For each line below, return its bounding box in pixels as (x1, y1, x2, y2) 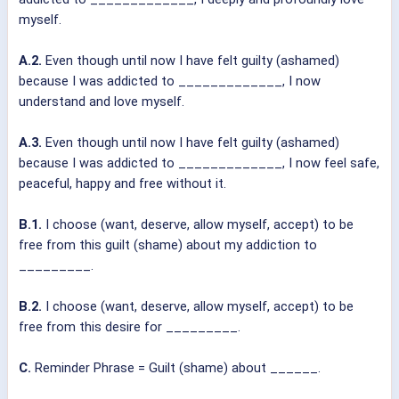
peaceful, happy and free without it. (19, 175, 226, 192)
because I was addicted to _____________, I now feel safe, (19, 155, 379, 172)
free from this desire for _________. (19, 319, 240, 336)
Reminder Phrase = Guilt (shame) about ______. (31, 360, 321, 377)
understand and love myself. (19, 94, 184, 110)
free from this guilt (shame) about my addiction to (19, 237, 317, 254)
